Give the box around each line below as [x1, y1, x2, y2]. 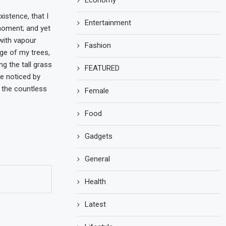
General [85, 154, 110, 163]
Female [85, 86, 109, 95]
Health [85, 177, 106, 186]
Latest [85, 200, 106, 209]
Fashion [85, 41, 111, 50]
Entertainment [85, 18, 132, 27]
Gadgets [85, 132, 113, 141]
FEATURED [85, 64, 120, 73]
